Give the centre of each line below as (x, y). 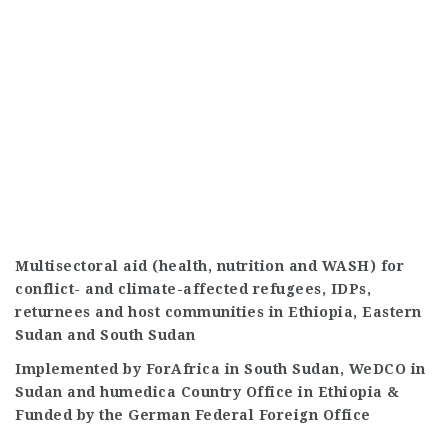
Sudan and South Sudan (105, 334)
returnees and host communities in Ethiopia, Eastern (218, 311)
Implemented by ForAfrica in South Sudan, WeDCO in (220, 369)
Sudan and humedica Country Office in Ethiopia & (207, 392)
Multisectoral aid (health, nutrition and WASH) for (209, 265)
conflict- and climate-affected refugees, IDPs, (193, 288)
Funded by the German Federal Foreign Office (193, 415)
